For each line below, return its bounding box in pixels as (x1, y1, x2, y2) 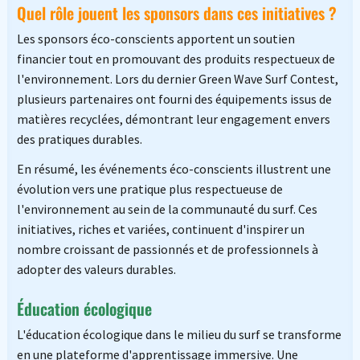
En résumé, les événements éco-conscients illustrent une (16, 161, 331, 178)
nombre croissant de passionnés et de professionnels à (16, 241, 318, 258)
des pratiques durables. (16, 131, 142, 148)
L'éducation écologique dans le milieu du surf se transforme (16, 326, 342, 343)
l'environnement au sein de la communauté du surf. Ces (16, 201, 317, 218)
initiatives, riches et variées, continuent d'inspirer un (16, 221, 305, 238)
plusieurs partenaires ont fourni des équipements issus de (16, 91, 332, 108)
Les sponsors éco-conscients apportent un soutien (16, 31, 295, 47)
